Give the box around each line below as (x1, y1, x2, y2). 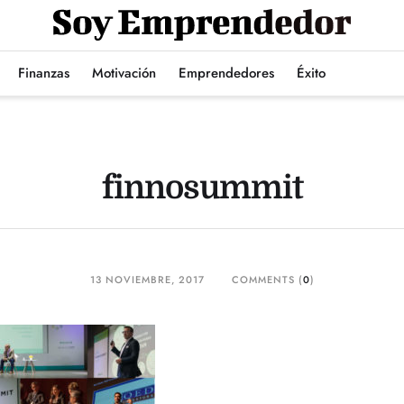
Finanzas (18, 63, 70, 83)
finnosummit (101, 170, 303, 207)
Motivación (92, 63, 157, 83)
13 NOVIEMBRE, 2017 (89, 272, 205, 287)
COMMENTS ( (231, 272, 303, 287)
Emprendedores (179, 63, 275, 83)
